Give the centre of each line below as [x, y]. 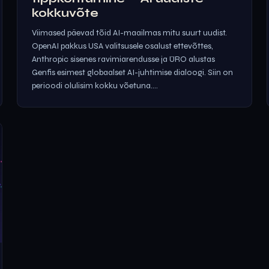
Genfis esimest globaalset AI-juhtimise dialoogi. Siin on [132, 72]
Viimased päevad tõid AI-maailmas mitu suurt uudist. [129, 33]
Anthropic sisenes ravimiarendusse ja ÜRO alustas [123, 59]
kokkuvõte [65, 13]
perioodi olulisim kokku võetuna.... [95, 86]
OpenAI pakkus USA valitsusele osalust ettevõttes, [122, 46]
